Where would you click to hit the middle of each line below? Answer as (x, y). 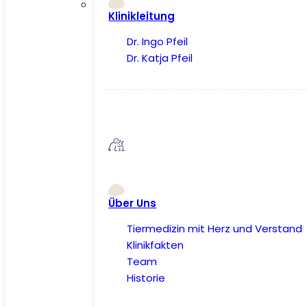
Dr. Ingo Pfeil (158, 41)
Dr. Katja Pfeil (160, 58)
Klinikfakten (156, 245)
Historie (146, 278)
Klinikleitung (142, 16)
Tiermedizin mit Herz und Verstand (215, 228)
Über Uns (133, 204)
